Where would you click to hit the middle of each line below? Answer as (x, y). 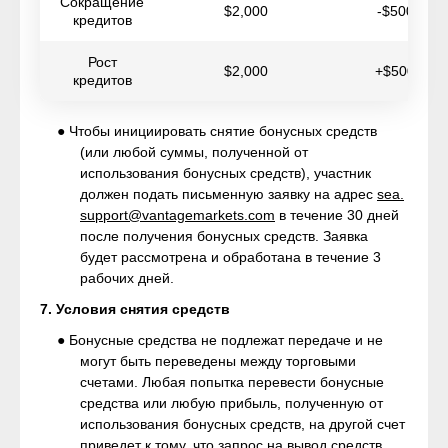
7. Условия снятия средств (135, 309)
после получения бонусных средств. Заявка (224, 236)
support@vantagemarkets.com (177, 215)
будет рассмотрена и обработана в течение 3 (230, 257)
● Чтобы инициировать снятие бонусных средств (217, 131)
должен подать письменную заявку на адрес (228, 194)
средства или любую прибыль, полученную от (231, 403)
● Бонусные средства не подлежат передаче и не (220, 340)
